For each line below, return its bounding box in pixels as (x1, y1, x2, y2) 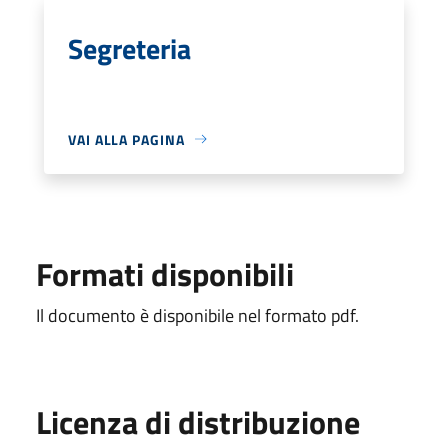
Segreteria (68, 26, 191, 70)
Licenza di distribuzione (36, 397, 360, 446)
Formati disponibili (36, 249, 294, 298)
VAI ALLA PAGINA (68, 128, 185, 150)
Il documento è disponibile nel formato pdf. (36, 301, 359, 329)
